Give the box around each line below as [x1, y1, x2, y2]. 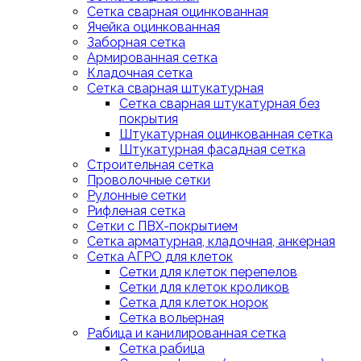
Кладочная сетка [87, 65, 193, 81]
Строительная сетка [87, 157, 214, 172]
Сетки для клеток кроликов [119, 280, 289, 295]
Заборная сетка [87, 35, 185, 50]
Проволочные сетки [87, 172, 210, 188]
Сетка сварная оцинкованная [87, 4, 268, 19]
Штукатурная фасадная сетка [119, 142, 305, 157]
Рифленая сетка [87, 203, 185, 218]
